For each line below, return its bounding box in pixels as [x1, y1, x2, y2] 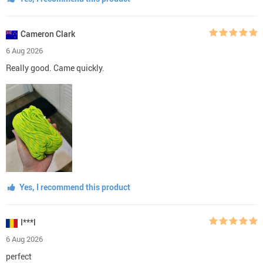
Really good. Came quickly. [6, 62, 104, 73]
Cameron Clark [21, 28, 75, 39]
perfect [6, 250, 32, 262]
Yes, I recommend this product [17, 181, 130, 193]
